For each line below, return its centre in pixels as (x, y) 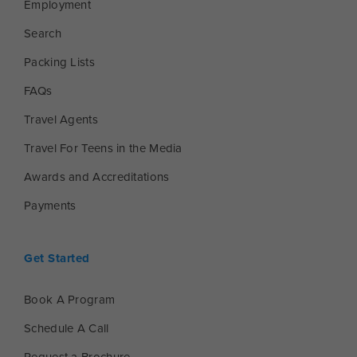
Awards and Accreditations (97, 177)
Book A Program (70, 300)
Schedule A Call (67, 329)
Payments (50, 206)
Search (43, 34)
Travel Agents (61, 120)
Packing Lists (59, 63)
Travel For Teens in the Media (103, 149)
